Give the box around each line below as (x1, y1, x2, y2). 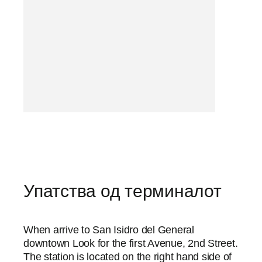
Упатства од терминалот (23, 181, 222, 201)
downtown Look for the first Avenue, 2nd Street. (23, 237, 238, 249)
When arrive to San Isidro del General (23, 224, 194, 236)
